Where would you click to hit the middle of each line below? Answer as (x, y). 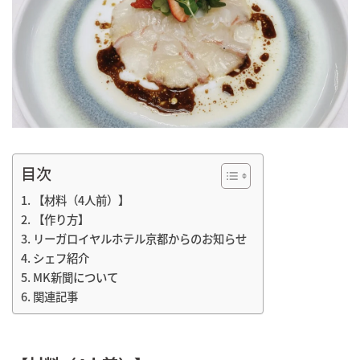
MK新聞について (75, 277)
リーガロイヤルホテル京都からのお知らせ (139, 239)
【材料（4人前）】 (81, 200)
